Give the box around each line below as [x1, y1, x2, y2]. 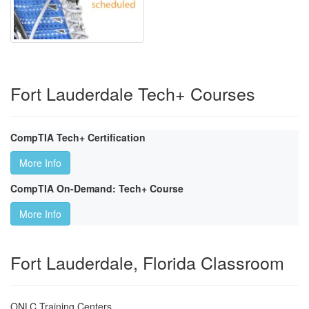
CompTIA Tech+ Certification [10, 130, 146, 145]
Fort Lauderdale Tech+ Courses [10, 81, 255, 106]
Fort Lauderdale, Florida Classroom [10, 250, 284, 275]
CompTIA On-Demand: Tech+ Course [10, 181, 183, 196]
